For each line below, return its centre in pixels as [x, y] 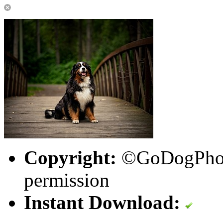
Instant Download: [102, 202]
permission [67, 180]
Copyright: [70, 158]
